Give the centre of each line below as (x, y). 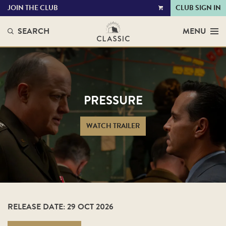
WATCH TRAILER (113, 126)
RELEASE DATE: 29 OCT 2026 (61, 207)
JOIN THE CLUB (33, 8)
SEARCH (34, 31)
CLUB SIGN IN (198, 8)
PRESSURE (113, 100)
